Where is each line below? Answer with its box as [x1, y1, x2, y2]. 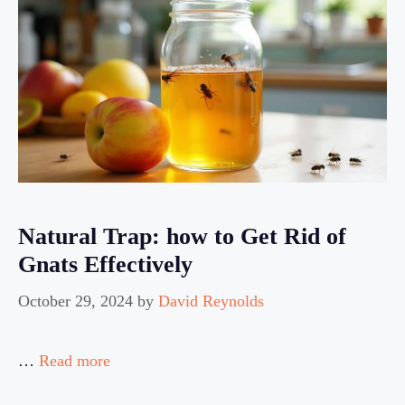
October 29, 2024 [18, 291, 133, 310]
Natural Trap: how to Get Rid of [18, 222, 346, 250]
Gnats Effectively [18, 250, 193, 278]
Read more [39, 351, 110, 370]
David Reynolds [158, 291, 264, 310]
